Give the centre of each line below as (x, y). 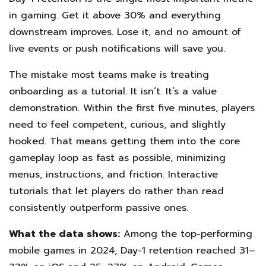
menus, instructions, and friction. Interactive (113, 175)
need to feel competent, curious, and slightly (117, 125)
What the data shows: (64, 234)
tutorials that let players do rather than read (116, 191)
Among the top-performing (186, 234)
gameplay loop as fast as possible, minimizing (117, 158)
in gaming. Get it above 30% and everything (115, 16)
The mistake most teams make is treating (109, 75)
